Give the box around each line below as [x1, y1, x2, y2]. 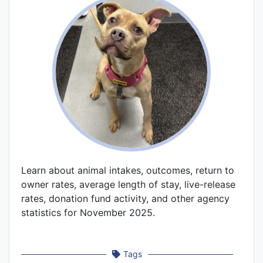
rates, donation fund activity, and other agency [21, 193, 230, 205]
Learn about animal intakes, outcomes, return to [21, 164, 234, 177]
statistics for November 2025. [21, 207, 155, 219]
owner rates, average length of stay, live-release [21, 178, 235, 191]
